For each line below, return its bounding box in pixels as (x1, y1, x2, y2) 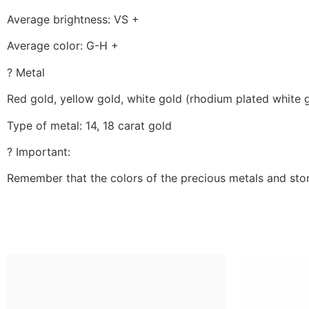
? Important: (7, 144, 70, 159)
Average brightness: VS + (7, 12, 139, 26)
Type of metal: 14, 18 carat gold (7, 118, 172, 132)
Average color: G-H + (7, 39, 119, 53)
